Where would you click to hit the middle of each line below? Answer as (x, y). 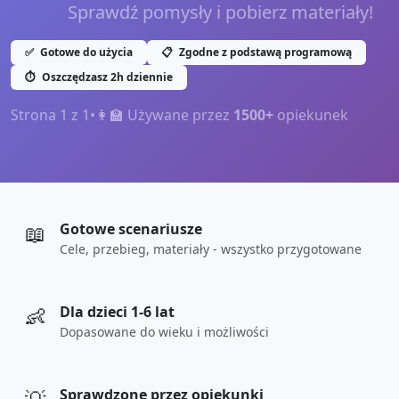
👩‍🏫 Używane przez (164, 115)
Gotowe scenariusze (131, 229)
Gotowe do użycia (85, 52)
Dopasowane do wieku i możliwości (164, 332)
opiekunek (311, 115)
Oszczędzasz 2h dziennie (106, 77)
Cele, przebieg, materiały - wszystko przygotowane (211, 249)
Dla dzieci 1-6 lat (117, 312)
